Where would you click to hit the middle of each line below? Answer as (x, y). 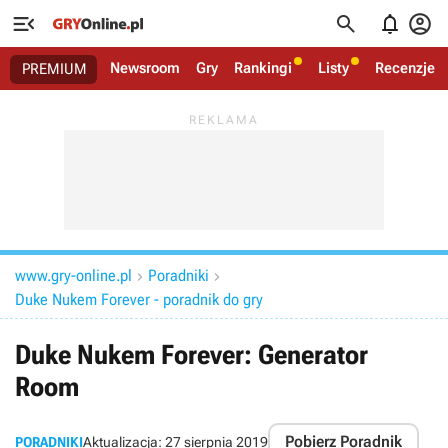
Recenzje (405, 68)
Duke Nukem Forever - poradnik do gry (139, 299)
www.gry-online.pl (73, 275)
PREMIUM (54, 69)
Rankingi (263, 68)
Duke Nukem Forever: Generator (191, 355)
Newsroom (145, 68)
